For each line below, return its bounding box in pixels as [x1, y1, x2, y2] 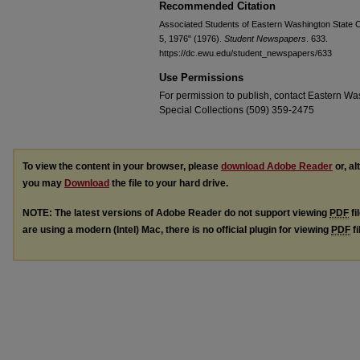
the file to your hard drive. [109, 178, 228, 189]
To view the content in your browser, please [22, 161, 221, 172]
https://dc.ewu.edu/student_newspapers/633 [159, 48, 332, 58]
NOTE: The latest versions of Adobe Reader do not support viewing [22, 207, 329, 219]
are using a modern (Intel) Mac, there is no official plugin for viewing [22, 223, 331, 235]
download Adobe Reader [221, 161, 333, 172]
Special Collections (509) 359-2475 [159, 104, 314, 116]
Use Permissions [159, 72, 243, 84]
